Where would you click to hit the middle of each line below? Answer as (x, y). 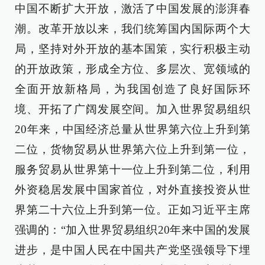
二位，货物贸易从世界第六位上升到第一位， (132, 149)
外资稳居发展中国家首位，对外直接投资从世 (132, 190)
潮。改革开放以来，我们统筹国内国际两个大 (132, 29)
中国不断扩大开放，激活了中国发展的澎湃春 (132, 9)
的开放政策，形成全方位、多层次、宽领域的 (132, 69)
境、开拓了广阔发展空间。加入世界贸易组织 (132, 109)
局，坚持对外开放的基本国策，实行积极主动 (132, 49)
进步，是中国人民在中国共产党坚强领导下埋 (132, 250)
